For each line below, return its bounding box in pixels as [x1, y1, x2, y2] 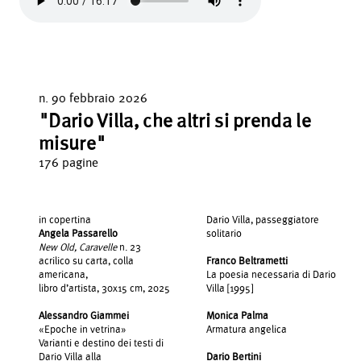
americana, [39, 268, 91, 281]
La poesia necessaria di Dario [206, 268, 336, 281]
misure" [39, 132, 106, 155]
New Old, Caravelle [39, 241, 117, 254]
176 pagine [39, 155, 98, 171]
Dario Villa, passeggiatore [206, 214, 319, 226]
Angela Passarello [39, 227, 118, 240]
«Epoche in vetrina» [39, 323, 127, 336]
